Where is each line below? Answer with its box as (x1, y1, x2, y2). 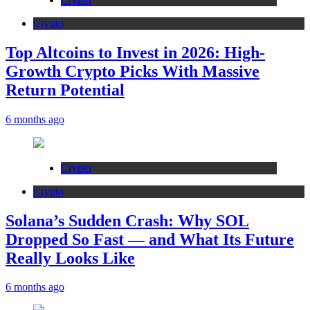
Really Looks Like (6, 248, 135, 267)
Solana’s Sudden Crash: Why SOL (6, 211, 249, 230)
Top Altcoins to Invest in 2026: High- (6, 43, 265, 62)
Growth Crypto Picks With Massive (6, 62, 259, 80)
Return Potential (6, 80, 125, 99)
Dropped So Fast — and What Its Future (6, 230, 294, 248)
